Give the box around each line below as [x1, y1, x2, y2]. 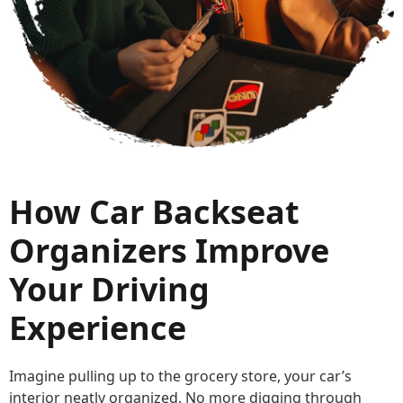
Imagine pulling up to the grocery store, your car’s [9, 366, 352, 387]
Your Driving [9, 267, 210, 312]
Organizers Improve [9, 228, 329, 273]
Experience [9, 306, 186, 351]
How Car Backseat [9, 190, 300, 235]
